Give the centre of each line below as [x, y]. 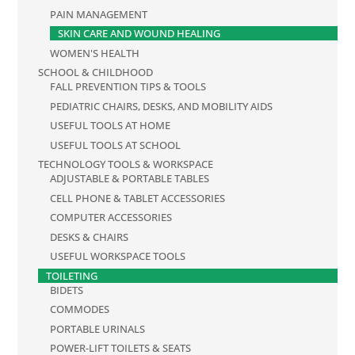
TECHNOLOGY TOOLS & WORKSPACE [126, 164]
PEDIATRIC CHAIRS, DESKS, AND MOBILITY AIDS [162, 106]
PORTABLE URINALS [98, 328]
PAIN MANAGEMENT [99, 14]
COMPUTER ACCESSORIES [111, 218]
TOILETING [72, 275]
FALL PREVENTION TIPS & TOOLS [128, 87]
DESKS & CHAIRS [90, 237]
